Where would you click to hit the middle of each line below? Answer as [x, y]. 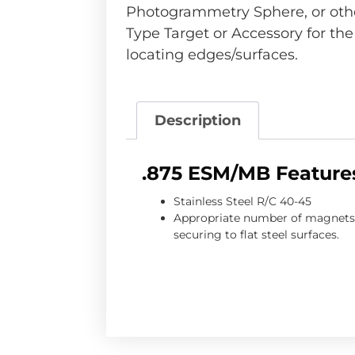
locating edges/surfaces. [212, 55]
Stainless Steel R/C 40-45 [243, 202]
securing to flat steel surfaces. [257, 235]
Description [197, 121]
